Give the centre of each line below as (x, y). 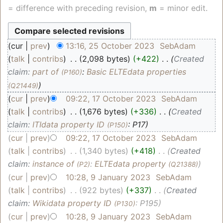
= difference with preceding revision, (79, 8)
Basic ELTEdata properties (136, 71)
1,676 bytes (104, 111)
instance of (53, 164)
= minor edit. (182, 8)
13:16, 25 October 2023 (110, 46)
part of (46, 71)
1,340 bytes (104, 151)
